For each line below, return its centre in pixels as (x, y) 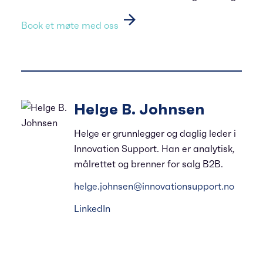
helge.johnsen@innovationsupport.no (154, 186)
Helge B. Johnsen (139, 109)
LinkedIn (92, 208)
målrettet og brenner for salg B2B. (149, 164)
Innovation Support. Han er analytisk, (154, 149)
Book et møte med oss (71, 25)
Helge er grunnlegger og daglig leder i (155, 133)
